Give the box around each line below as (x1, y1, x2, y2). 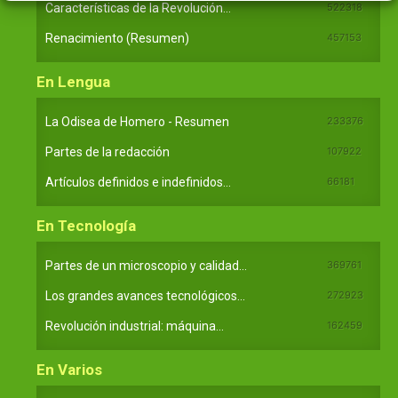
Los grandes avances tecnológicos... (45, 288, 245, 303)
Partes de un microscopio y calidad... (45, 258, 247, 273)
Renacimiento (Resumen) (45, 30, 189, 45)
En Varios (36, 360, 102, 378)
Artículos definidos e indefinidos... (45, 174, 231, 189)
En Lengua (36, 72, 110, 91)
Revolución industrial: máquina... (45, 318, 224, 333)
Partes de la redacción (45, 144, 170, 159)
